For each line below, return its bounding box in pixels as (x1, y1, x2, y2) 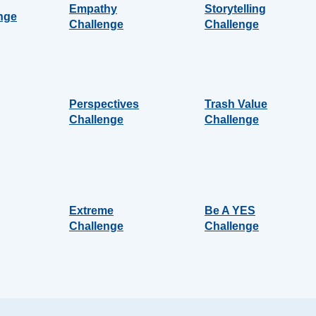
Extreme (69, 205, 114, 217)
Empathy (69, 3, 117, 15)
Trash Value (205, 98, 267, 110)
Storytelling (205, 3, 266, 15)
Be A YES (205, 205, 255, 217)
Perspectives (69, 98, 139, 110)
